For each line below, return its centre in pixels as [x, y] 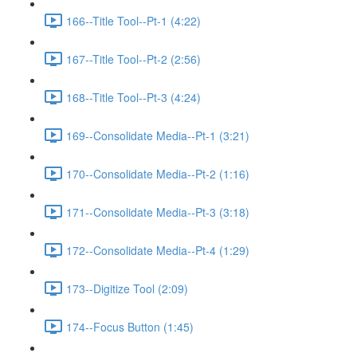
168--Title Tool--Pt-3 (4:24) [133, 97]
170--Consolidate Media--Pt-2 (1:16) [158, 173]
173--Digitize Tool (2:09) [127, 288]
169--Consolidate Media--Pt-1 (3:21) [158, 135]
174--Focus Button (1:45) [130, 326]
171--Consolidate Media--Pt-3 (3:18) [158, 212]
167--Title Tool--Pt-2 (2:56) [133, 59]
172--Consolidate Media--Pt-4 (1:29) [158, 250]
